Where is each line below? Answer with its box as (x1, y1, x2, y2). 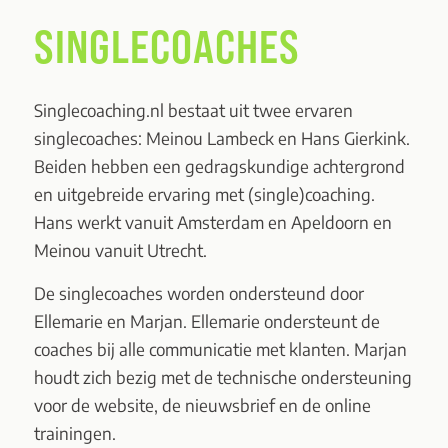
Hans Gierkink (300, 127, 406, 150)
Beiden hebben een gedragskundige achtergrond (33, 155, 405, 178)
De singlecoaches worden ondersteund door (33, 281, 364, 304)
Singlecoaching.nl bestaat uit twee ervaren (33, 99, 353, 122)
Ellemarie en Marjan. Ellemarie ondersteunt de (33, 309, 380, 332)
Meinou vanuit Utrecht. (33, 239, 207, 262)
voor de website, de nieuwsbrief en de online (33, 393, 371, 416)
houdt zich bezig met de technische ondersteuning (33, 365, 412, 388)
